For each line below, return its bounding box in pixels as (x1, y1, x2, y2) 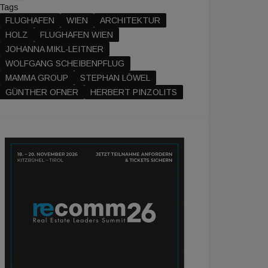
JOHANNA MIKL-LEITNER (5, 44, 103, 54)
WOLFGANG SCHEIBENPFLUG (5, 59, 124, 68)
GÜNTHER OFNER (5, 87, 78, 97)
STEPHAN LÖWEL (80, 73, 150, 83)
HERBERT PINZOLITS (90, 87, 177, 97)
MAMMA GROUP (5, 73, 68, 83)
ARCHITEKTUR (100, 16, 160, 25)
